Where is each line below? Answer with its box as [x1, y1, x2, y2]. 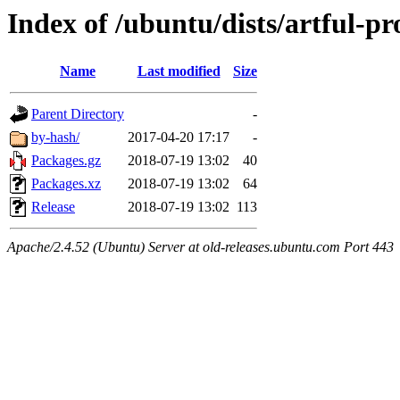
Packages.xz [31, 176, 101, 192]
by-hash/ [31, 129, 79, 146]
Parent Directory [31, 106, 124, 122]
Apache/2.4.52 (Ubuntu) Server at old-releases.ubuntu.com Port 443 [7, 239, 394, 255]
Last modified [137, 63, 221, 79]
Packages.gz [31, 153, 101, 169]
